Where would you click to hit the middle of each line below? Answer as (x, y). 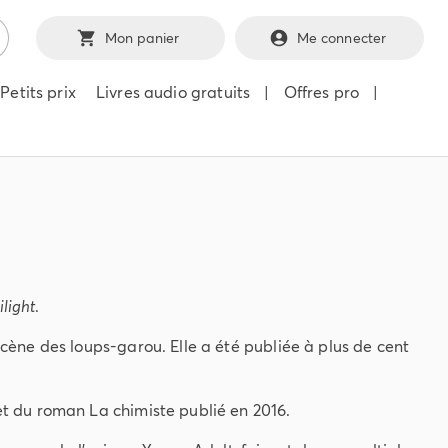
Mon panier (142, 38)
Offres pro (321, 92)
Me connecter (341, 38)
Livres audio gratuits (173, 92)
